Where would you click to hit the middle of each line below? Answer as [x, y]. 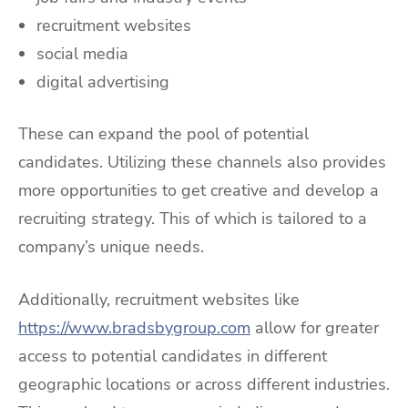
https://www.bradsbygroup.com [134, 328]
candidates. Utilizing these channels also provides [202, 163]
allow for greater [315, 328]
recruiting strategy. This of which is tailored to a [193, 219]
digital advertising [103, 82]
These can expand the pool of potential [163, 134]
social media [82, 53]
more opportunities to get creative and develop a [199, 191]
